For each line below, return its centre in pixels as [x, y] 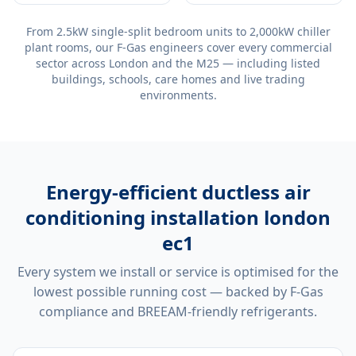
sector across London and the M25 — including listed [178, 63]
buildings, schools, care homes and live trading [178, 79]
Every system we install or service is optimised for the [178, 272]
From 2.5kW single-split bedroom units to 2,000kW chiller [178, 31]
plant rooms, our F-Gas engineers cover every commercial [178, 47]
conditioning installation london [178, 217]
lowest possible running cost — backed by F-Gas [178, 292]
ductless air [256, 192]
